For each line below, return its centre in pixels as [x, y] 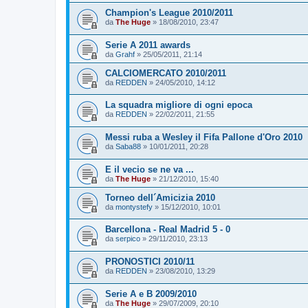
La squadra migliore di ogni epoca [179, 105]
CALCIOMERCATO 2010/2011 [166, 73]
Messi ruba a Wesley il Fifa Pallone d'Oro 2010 [204, 137]
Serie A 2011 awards [148, 45]
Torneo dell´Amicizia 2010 [160, 197]
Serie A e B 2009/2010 [151, 294]
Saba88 [128, 146]
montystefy [134, 207]
